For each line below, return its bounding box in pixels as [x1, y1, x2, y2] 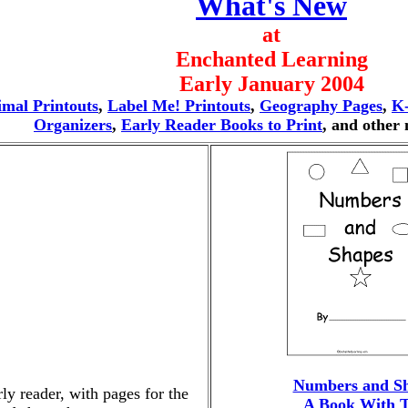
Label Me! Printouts [107, 97, 250, 115]
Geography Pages [260, 97, 382, 115]
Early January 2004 [178, 72, 364, 96]
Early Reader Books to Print [121, 116, 322, 134]
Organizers [34, 116, 112, 134]
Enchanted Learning [175, 47, 368, 71]
